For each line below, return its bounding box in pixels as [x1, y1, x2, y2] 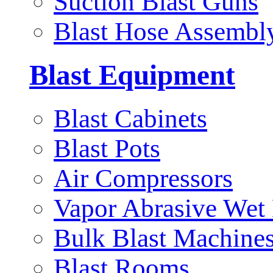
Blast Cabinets [54, 104, 207, 133]
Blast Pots [54, 133, 160, 163]
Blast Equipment [29, 58, 235, 91]
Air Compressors [54, 163, 233, 193]
